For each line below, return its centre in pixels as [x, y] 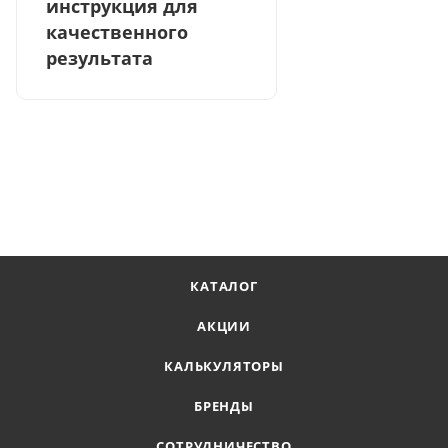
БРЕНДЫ [224, 406]
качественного [117, 32]
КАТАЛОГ [224, 286]
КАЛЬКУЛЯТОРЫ [224, 366]
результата [99, 58]
